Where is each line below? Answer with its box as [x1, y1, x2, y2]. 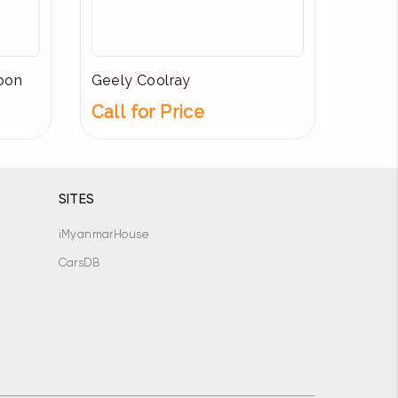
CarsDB [58, 257, 99, 269]
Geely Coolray [91, 72, 191, 91]
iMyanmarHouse [58, 228, 150, 241]
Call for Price [91, 101, 205, 124]
